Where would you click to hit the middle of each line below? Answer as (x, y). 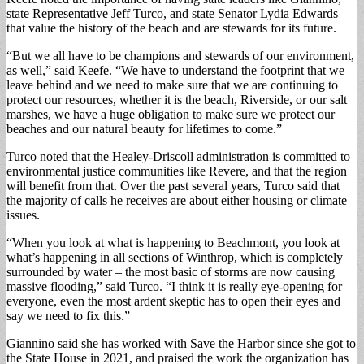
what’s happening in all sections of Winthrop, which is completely (175, 257)
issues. (23, 214)
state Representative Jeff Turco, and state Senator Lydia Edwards (172, 13)
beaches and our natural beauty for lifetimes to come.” (144, 128)
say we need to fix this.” (68, 315)
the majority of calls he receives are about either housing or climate (177, 200)
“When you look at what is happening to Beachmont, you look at (173, 242)
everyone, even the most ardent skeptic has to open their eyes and (173, 301)
